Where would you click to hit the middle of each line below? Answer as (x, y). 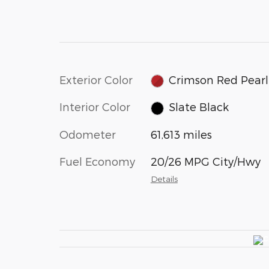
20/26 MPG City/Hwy (205, 161)
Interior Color (95, 107)
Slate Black (199, 107)
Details (164, 178)
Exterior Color (96, 79)
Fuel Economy (97, 161)
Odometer (88, 134)
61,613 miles (181, 134)
